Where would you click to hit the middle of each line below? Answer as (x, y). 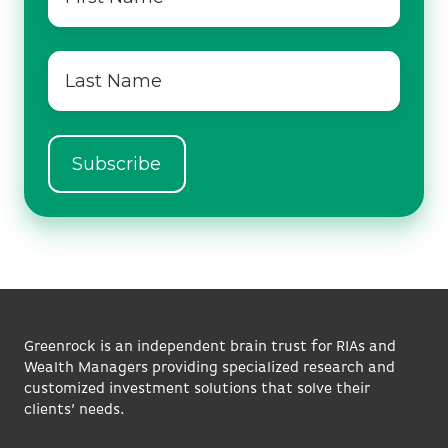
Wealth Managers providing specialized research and (209, 368)
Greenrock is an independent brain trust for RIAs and (210, 347)
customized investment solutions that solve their (197, 389)
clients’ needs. (74, 410)
